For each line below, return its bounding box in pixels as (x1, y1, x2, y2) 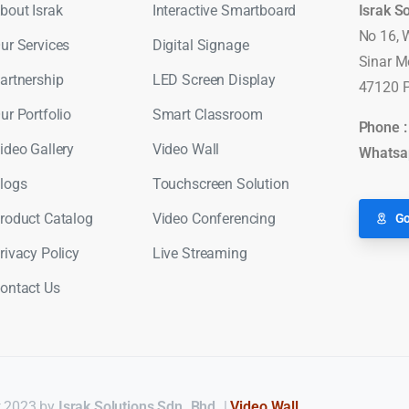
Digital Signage (152, 37, 249, 55)
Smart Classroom (152, 106, 263, 124)
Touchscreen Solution (152, 175, 289, 194)
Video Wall (152, 141, 220, 159)
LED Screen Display (152, 71, 276, 89)
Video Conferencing (152, 210, 276, 228)
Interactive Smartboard (152, 2, 297, 20)
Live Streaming (152, 245, 247, 263)
